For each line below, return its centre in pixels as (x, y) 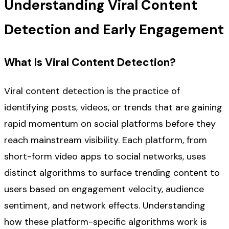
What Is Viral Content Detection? (90, 63)
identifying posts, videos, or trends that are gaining (113, 108)
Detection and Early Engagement (114, 29)
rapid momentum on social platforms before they (110, 124)
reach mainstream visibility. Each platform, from (106, 140)
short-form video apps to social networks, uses (105, 157)
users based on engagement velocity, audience (104, 189)
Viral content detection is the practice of (92, 91)
